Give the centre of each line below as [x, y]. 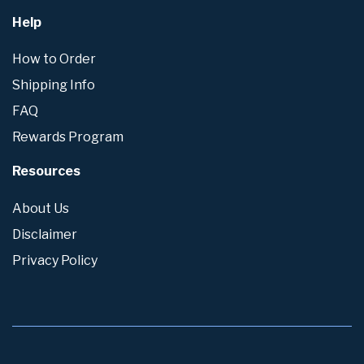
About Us [41, 208]
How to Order [54, 59]
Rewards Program [68, 137]
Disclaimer [45, 234]
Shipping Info [54, 85]
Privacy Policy [55, 260]
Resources [46, 171]
